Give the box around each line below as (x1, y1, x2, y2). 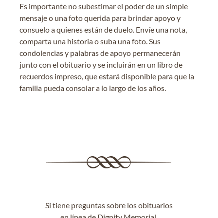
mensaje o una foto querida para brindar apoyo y (19, 13, 181, 22)
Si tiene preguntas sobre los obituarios (45, 200, 173, 210)
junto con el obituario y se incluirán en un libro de (19, 59, 182, 69)
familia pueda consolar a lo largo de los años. (19, 83, 166, 92)
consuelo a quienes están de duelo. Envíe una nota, (19, 24, 187, 34)
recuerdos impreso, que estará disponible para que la (19, 71, 194, 81)
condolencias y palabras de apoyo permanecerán (19, 48, 181, 57)
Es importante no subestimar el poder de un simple (19, 1, 188, 11)
